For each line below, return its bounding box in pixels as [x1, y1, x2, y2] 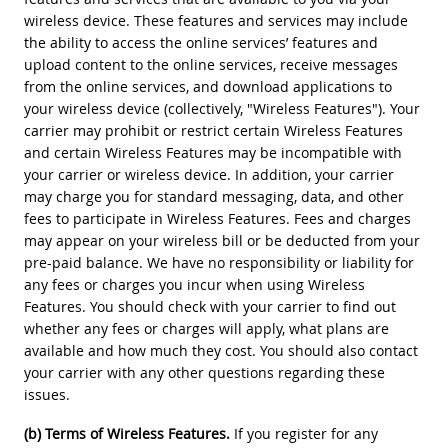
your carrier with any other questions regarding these [23, 362, 385, 382]
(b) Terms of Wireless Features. [23, 423, 230, 443]
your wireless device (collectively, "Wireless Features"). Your [23, 98, 420, 118]
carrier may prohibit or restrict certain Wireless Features [23, 120, 403, 140]
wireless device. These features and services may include [23, 10, 408, 30]
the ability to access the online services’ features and [23, 32, 378, 52]
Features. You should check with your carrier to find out [23, 296, 396, 316]
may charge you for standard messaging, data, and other [23, 186, 404, 206]
